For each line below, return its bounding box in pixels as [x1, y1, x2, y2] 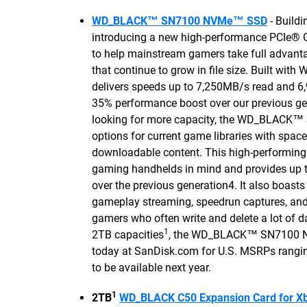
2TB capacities [92, 228, 164, 241]
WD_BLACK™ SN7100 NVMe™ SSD [92, 14, 267, 27]
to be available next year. [92, 261, 211, 274]
